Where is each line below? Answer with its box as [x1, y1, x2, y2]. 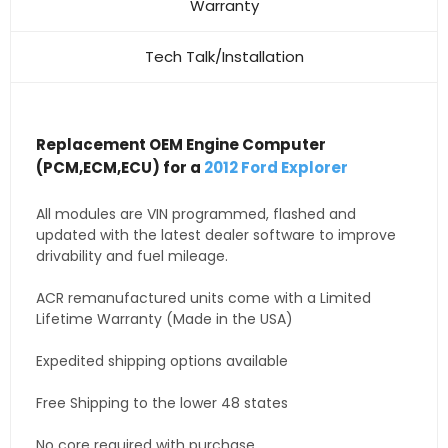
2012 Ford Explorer [204, 156, 348, 178]
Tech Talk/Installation [144, 45, 304, 67]
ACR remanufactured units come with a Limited [36, 287, 371, 308]
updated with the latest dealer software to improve [36, 224, 396, 245]
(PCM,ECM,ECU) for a [36, 156, 204, 178]
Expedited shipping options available [36, 350, 288, 371]
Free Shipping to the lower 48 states [36, 392, 288, 413]
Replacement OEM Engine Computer [36, 133, 326, 155]
